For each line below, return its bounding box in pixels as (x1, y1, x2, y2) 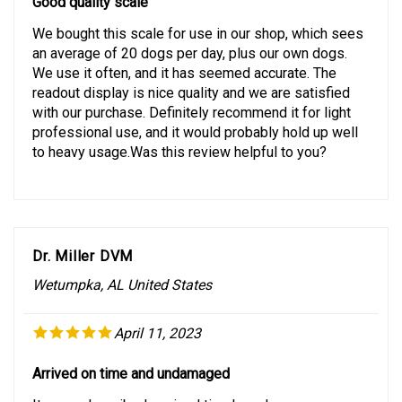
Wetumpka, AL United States (32, 259, 212, 277)
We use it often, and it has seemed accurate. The (32, 48, 336, 66)
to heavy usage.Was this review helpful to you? (32, 127, 327, 144)
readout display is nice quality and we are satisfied (32, 67, 350, 85)
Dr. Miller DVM (32, 231, 134, 249)
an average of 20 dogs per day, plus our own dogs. (32, 28, 347, 46)
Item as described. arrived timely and (32, 380, 268, 398)
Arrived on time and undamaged (32, 348, 230, 366)
